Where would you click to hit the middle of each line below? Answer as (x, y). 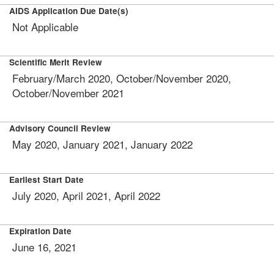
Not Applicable (45, 27)
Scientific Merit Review (56, 62)
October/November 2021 (68, 93)
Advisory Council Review (60, 128)
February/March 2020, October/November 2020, (122, 78)
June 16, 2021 (44, 247)
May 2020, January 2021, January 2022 (102, 144)
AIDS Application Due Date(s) (69, 11)
